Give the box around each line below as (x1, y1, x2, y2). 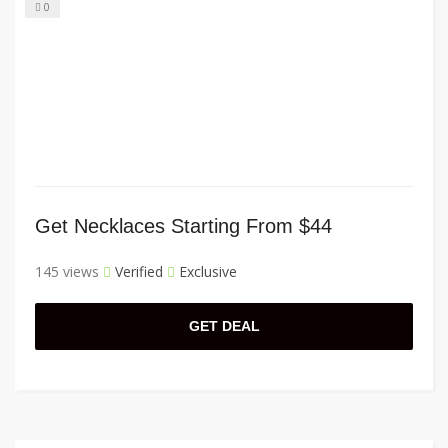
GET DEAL (188, 318, 260, 335)
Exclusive (175, 262, 237, 282)
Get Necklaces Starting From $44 (35, 215, 332, 238)
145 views (35, 262, 99, 282)
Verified (111, 262, 163, 282)
